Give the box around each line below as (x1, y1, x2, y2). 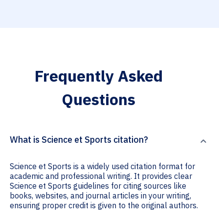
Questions (62, 89, 135, 110)
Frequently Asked (34, 66, 163, 87)
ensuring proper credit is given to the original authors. (10, 200, 198, 211)
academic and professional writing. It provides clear (10, 171, 192, 181)
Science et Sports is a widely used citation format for (10, 161, 195, 172)
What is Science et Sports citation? (10, 134, 148, 146)
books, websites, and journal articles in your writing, (10, 191, 191, 201)
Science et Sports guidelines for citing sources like (10, 181, 186, 191)
